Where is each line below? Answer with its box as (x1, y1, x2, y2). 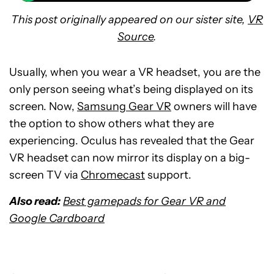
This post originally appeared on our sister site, (11, 13, 248, 26)
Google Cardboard (9, 212, 105, 225)
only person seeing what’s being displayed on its (9, 83, 253, 96)
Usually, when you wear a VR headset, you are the (9, 65, 261, 79)
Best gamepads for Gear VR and (63, 194, 226, 208)
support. (145, 168, 191, 182)
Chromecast (81, 168, 145, 182)
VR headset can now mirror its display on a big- (9, 151, 250, 165)
